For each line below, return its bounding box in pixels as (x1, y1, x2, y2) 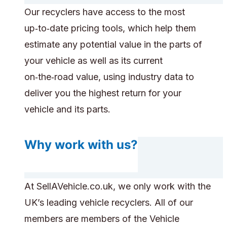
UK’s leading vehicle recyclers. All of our (24, 197, 193, 208)
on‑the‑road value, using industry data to (24, 71, 194, 83)
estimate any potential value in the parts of (24, 39, 202, 50)
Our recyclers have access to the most (24, 7, 185, 18)
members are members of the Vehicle (24, 213, 179, 224)
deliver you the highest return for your (24, 88, 181, 99)
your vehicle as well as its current (24, 55, 163, 66)
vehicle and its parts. (24, 104, 110, 115)
